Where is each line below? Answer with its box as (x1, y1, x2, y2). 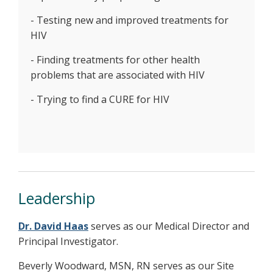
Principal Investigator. (18, 235, 118, 249)
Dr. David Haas (18, 219, 88, 233)
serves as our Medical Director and (91, 219, 249, 233)
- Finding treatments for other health (30, 53, 200, 67)
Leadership (18, 188, 95, 209)
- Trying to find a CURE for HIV (30, 93, 169, 107)
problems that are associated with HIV (30, 68, 205, 82)
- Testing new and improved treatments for (30, 13, 229, 27)
